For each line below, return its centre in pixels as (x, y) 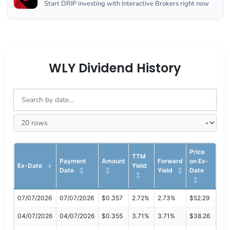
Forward (170, 161)
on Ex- (199, 161)
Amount (113, 161)
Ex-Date (30, 165)
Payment (73, 161)
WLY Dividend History (115, 68)
